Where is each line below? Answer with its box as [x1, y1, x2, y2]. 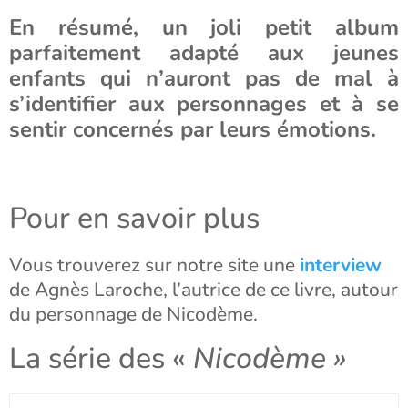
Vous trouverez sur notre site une [9, 252, 300, 278]
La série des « [9, 339, 193, 378]
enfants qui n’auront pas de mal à [9, 64, 399, 93]
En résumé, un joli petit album [9, 13, 399, 42]
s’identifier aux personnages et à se [9, 89, 399, 118]
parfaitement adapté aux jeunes [9, 38, 399, 67]
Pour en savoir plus [9, 199, 267, 238]
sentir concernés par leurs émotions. [9, 115, 376, 144]
